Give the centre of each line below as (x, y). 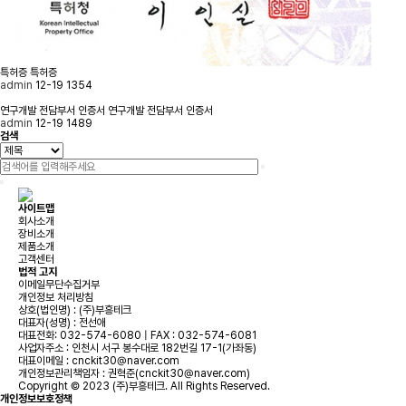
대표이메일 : (45, 361)
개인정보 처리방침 (56, 297)
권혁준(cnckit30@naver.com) (179, 373)
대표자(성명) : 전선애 (62, 323)
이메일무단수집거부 (59, 285)
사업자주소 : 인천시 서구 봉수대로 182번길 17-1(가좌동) (137, 348)
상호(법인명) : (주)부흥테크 (75, 310)
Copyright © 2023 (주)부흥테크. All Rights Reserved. (144, 386)
